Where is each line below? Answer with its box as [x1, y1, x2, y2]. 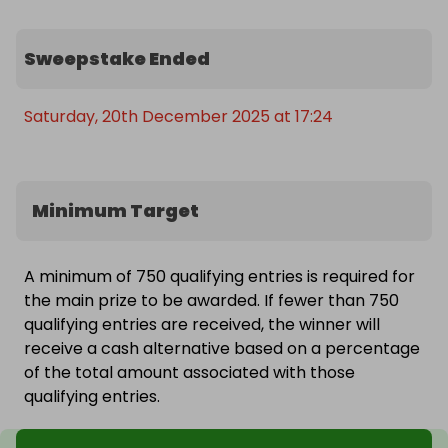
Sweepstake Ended [24, 46, 210, 72]
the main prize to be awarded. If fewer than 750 [24, 289, 399, 313]
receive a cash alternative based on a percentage [24, 337, 420, 361]
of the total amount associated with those [24, 361, 355, 385]
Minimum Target [32, 198, 199, 224]
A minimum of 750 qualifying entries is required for [24, 265, 415, 289]
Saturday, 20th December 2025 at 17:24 [24, 105, 333, 129]
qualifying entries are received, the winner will [24, 313, 380, 337]
